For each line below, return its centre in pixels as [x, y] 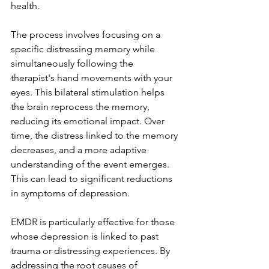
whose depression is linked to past [86, 236]
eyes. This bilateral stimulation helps [89, 92]
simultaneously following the [73, 63]
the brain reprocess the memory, [81, 107]
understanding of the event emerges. [91, 164]
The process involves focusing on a [87, 35]
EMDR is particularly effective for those [94, 222]
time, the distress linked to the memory [95, 135]
